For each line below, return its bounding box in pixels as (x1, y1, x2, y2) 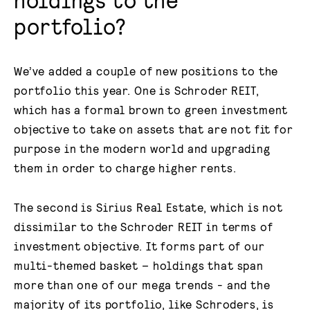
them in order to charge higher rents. (14, 161, 237, 175)
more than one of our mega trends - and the (14, 277, 271, 291)
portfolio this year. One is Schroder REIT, (14, 83, 259, 98)
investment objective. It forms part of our (14, 238, 265, 253)
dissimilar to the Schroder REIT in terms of (14, 219, 273, 233)
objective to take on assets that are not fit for (14, 122, 293, 136)
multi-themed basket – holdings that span (14, 257, 264, 272)
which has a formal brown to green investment (14, 102, 289, 117)
